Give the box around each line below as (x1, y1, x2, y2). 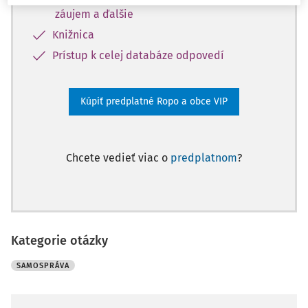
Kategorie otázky (11, 233, 108, 248)
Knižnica (52, 28, 94, 41)
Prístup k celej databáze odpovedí (52, 49, 224, 62)
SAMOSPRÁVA (16, 261, 69, 270)
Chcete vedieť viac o (66, 151, 170, 164)
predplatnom (170, 151, 237, 164)
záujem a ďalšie (55, 8, 133, 21)
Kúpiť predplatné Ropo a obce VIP (80, 96, 228, 107)
